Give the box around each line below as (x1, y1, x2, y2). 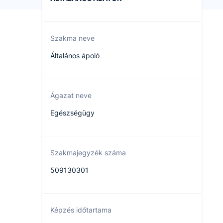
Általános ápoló (50, 51, 100, 60)
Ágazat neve (50, 91, 92, 100)
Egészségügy (50, 109, 95, 117)
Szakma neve (50, 34, 95, 42)
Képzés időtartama (50, 206, 111, 214)
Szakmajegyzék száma (50, 148, 126, 157)
